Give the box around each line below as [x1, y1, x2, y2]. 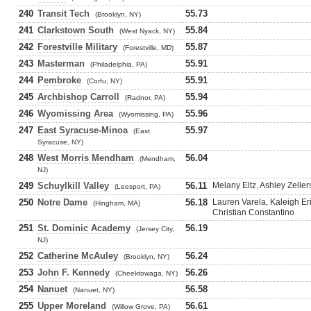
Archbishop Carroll [37, 92, 119, 102]
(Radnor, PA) [125, 94, 165, 101]
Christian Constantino [212, 208, 294, 217]
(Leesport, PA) [115, 183, 160, 190]
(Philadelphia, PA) [90, 60, 147, 68]
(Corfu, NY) [87, 77, 122, 85]
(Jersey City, [136, 225, 174, 233]
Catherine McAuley [37, 251, 118, 261]
